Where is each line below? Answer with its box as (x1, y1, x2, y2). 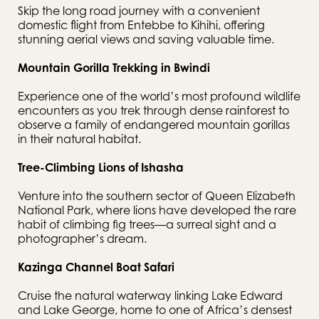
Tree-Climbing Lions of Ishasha (18, 160, 184, 174)
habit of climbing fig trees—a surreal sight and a (18, 217, 276, 231)
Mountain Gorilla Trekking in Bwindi (18, 61, 210, 75)
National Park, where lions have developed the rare (18, 203, 296, 217)
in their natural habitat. (18, 132, 141, 146)
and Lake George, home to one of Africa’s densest (18, 303, 292, 317)
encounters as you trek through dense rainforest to (18, 103, 289, 117)
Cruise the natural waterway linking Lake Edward (18, 288, 283, 303)
